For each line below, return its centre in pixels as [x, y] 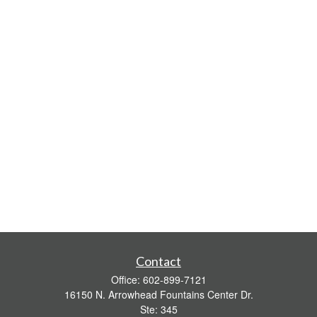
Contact [158, 261]
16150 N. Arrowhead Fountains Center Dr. [158, 294]
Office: [127, 279]
